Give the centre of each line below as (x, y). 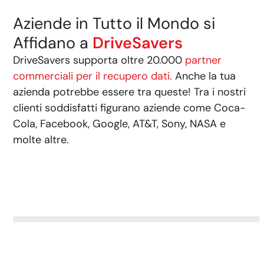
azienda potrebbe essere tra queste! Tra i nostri (130, 92)
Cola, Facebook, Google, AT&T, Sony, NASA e (120, 124)
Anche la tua (204, 76)
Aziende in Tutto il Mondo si (114, 24)
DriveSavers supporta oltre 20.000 (99, 60)
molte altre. (41, 140)
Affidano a (53, 43)
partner (204, 60)
